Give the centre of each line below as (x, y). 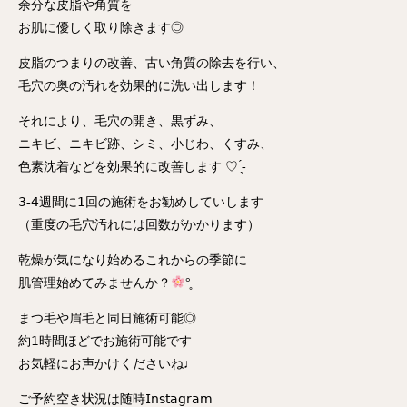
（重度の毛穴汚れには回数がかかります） (139, 225)
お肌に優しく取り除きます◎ (101, 28)
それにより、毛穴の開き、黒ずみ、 (120, 121)
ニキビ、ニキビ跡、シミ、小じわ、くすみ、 (145, 144)
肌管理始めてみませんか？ (94, 283)
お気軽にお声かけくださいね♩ (107, 364)
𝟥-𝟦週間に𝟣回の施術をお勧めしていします (141, 202)
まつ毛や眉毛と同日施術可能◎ (107, 318)
